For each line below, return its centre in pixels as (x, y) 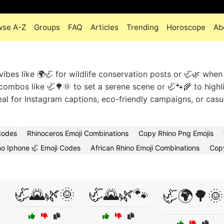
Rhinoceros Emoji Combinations (78, 133)
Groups (47, 27)
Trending (142, 27)
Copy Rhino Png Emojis (176, 133)
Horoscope (186, 27)
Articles (104, 27)
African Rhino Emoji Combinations (145, 148)
